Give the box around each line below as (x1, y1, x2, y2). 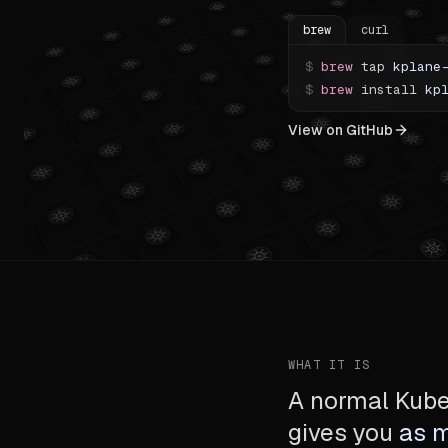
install (361, 81, 417, 98)
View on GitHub (288, 121, 393, 139)
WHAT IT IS (288, 357, 370, 373)
